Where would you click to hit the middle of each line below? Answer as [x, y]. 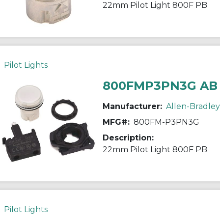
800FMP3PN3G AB [160, 85]
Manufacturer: [132, 106]
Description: [128, 137]
